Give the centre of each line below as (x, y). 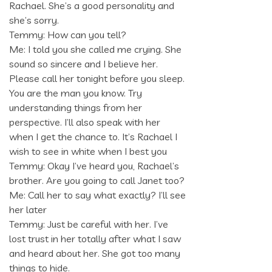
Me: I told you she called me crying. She (95, 49)
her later (28, 210)
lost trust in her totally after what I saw (95, 239)
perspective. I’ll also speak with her (85, 122)
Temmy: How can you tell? (68, 35)
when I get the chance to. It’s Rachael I (93, 137)
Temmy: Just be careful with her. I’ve (89, 224)
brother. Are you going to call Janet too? (97, 181)
